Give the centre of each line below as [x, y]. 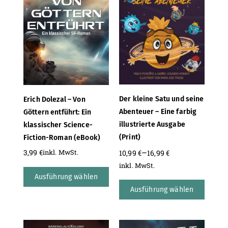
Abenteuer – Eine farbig [158, 112]
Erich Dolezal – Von [54, 99]
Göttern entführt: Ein [57, 112]
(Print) [130, 137]
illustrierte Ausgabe [152, 125]
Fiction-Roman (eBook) [62, 137]
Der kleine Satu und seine [162, 99]
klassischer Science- [58, 125]
